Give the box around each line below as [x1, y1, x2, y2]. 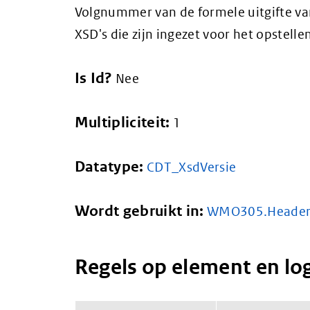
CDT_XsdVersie [147, 158, 237, 175]
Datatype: [74, 157, 147, 176]
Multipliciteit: [74, 113, 174, 131]
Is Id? [74, 69, 116, 87]
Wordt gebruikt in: [74, 201, 208, 220]
